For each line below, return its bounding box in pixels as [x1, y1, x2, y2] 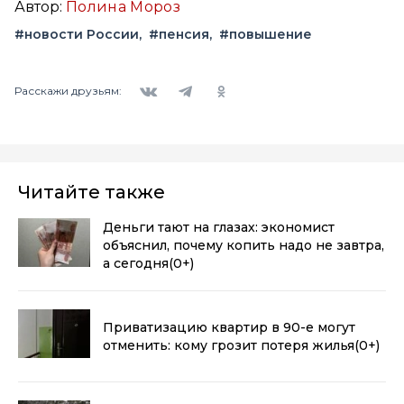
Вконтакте [130, 71, 194, 87]
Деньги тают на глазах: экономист [103, 218, 335, 235]
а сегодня [103, 254, 169, 271]
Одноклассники [202, 71, 298, 87]
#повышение [219, 25, 312, 42]
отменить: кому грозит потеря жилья [103, 336, 354, 353]
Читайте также [18, 180, 165, 203]
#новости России [14, 25, 139, 42]
